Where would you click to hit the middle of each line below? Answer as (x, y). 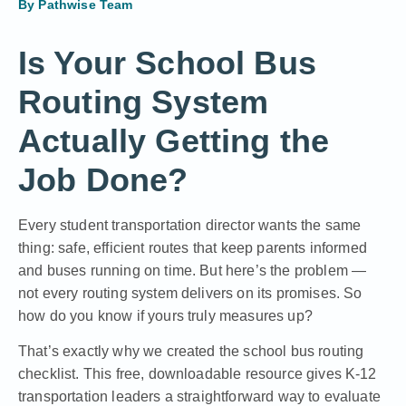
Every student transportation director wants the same (190, 225)
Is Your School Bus (167, 63)
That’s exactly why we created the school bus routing (191, 352)
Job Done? (103, 180)
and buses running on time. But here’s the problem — (193, 271)
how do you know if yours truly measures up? (165, 316)
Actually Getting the (174, 141)
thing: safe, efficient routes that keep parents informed (193, 248)
